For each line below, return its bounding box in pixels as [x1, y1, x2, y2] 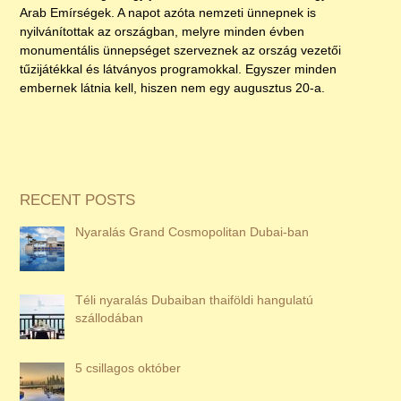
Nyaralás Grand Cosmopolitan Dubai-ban [75, 225, 310, 240]
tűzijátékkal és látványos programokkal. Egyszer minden [20, 61, 337, 76]
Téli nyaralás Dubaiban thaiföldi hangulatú [75, 293, 314, 308]
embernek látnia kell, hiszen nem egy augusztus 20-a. [20, 80, 326, 95]
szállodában [75, 311, 144, 326]
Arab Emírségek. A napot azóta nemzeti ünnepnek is [20, 4, 317, 20]
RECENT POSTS [20, 191, 136, 209]
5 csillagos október [75, 361, 182, 376]
